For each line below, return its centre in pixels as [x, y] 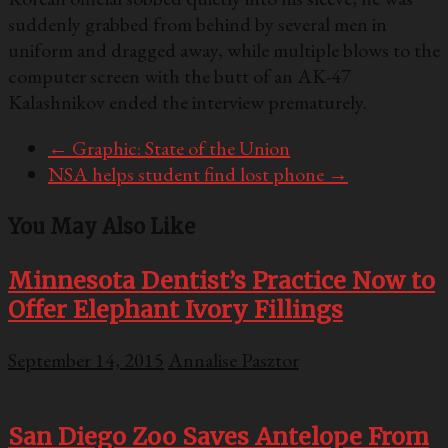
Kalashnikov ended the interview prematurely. [187, 102]
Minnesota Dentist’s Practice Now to [221, 280]
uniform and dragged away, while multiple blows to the [224, 50]
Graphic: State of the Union [179, 148]
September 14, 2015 [86, 360]
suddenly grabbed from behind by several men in [197, 24]
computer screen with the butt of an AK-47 [179, 76]
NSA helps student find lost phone [188, 174]
